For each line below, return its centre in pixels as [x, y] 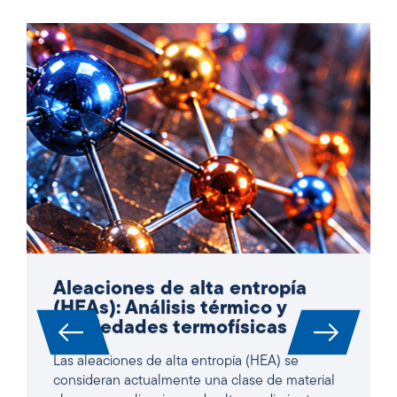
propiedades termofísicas [170, 328]
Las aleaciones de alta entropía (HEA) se [176, 361]
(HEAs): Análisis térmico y [170, 308]
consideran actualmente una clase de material [194, 381]
